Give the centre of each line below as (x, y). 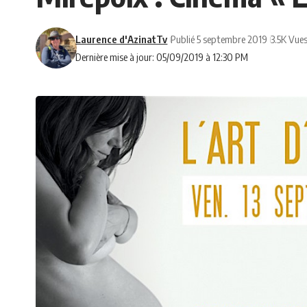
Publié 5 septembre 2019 (219, 39)
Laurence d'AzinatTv (122, 39)
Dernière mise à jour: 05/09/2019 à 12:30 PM (162, 57)
